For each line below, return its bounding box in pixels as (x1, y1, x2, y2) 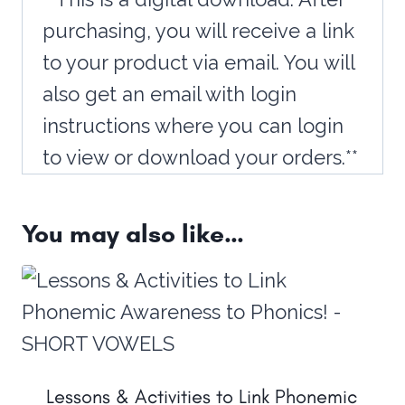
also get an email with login (42, 82, 297, 107)
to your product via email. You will (42, 51, 354, 75)
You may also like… (22, 218, 244, 250)
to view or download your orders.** (42, 146, 358, 170)
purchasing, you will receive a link (42, 19, 354, 43)
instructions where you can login (42, 114, 344, 138)
